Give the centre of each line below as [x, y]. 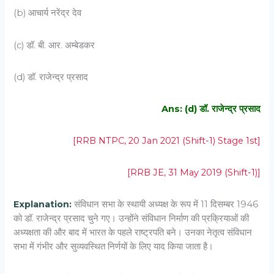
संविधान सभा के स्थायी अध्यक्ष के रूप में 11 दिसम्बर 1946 [165, 205]
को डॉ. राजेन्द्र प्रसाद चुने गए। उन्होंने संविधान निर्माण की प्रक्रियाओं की [131, 219]
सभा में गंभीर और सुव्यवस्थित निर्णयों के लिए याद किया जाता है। [114, 247]
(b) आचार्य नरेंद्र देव [48, 13]
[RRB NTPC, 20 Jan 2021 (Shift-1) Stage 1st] [166, 141]
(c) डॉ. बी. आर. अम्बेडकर [54, 45]
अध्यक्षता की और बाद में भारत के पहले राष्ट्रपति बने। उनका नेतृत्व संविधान [133, 233]
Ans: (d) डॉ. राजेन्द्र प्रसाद [211, 109]
